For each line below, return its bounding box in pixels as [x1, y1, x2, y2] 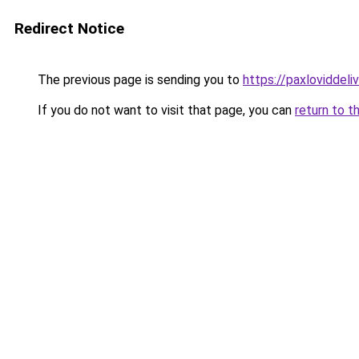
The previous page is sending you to [34, 72, 243, 87]
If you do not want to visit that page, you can [34, 103, 295, 118]
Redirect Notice [14, 19, 124, 38]
